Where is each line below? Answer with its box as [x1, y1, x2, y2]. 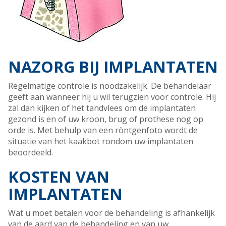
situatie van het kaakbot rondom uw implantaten [8, 136, 193, 147]
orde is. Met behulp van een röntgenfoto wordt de [8, 125, 198, 136]
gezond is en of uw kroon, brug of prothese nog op [8, 114, 203, 125]
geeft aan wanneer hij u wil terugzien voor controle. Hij [8, 91, 216, 103]
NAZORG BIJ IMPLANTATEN [8, 56, 218, 78]
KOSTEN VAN [8, 166, 109, 188]
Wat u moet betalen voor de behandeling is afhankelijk [8, 207, 215, 219]
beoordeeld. [8, 147, 53, 158]
